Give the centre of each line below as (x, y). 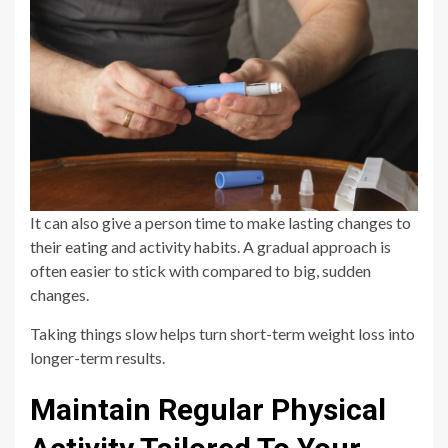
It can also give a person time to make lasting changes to (220, 222)
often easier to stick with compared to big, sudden (200, 270)
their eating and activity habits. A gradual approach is (210, 246)
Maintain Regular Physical (208, 409)
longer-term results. (97, 357)
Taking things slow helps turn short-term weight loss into (222, 333)
